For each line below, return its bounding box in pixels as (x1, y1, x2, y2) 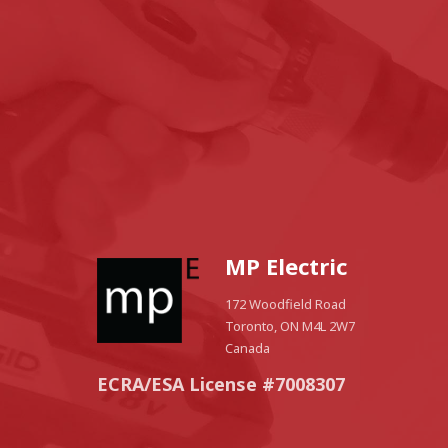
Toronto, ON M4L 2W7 (224, 317, 355, 336)
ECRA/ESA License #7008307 (97, 372, 345, 397)
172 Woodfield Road (224, 295, 346, 314)
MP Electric (224, 251, 347, 282)
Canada (224, 339, 270, 358)
